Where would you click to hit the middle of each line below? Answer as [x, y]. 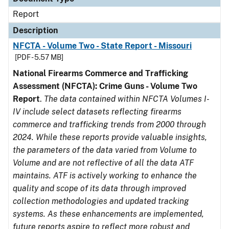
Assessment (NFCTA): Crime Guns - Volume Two [105, 86]
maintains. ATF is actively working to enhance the [105, 176]
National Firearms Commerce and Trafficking [100, 73]
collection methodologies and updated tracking [101, 201]
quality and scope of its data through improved [99, 188]
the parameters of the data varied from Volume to [105, 150]
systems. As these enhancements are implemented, [108, 214]
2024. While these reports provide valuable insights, [110, 137]
